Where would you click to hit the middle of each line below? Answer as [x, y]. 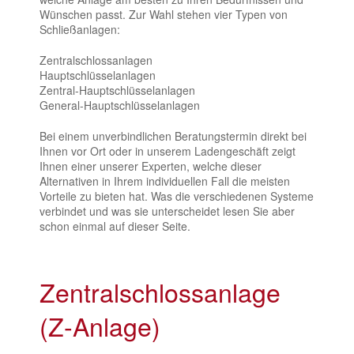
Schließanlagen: [80, 29]
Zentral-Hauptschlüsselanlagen [117, 90]
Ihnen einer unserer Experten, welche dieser [151, 166]
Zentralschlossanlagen [96, 60]
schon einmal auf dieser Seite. [115, 226]
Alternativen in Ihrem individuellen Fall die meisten [165, 181]
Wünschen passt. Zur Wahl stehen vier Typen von [164, 14]
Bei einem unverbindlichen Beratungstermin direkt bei [173, 136]
